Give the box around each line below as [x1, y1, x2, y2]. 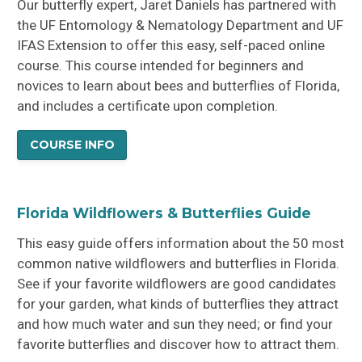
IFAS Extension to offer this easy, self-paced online [17, 37, 326, 54]
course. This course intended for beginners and [17, 57, 305, 74]
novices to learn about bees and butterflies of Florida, [17, 78, 340, 95]
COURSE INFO [29, 137, 115, 153]
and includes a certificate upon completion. [17, 98, 279, 115]
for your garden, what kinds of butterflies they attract [17, 295, 339, 312]
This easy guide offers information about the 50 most [17, 234, 345, 251]
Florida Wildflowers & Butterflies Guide [17, 204, 312, 221]
